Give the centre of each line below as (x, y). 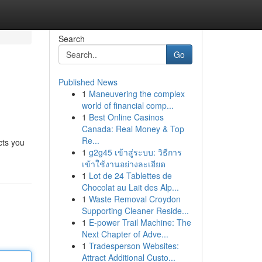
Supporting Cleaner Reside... (135, 211)
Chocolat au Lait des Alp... (130, 187)
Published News (88, 82)
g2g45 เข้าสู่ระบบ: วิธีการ (135, 152)
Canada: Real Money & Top (133, 129)
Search (71, 39)
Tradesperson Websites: (134, 246)
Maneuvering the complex (137, 94)
